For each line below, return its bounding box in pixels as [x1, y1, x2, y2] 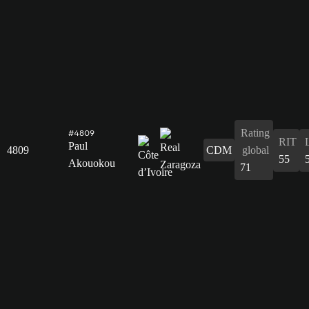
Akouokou [68, 157, 115, 169]
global [241, 143, 269, 156]
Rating [241, 126, 270, 139]
